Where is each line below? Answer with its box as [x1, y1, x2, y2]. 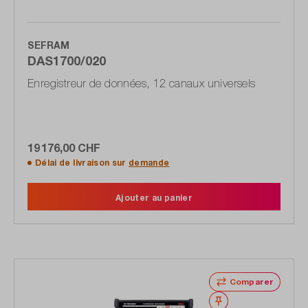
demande [129, 157, 170, 168]
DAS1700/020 [27, 53, 106, 69]
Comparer [229, 276, 274, 287]
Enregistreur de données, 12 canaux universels [27, 77, 256, 90]
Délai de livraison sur [35, 157, 129, 168]
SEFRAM [27, 39, 69, 52]
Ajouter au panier [115, 192, 192, 203]
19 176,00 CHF [27, 141, 100, 155]
